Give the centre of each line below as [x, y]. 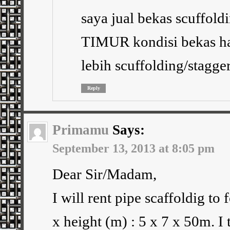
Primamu [81, 130]
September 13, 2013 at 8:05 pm [133, 148]
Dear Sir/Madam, [104, 174]
